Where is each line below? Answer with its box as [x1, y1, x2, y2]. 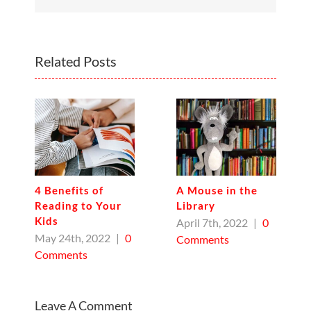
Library [176, 199, 215, 212]
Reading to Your [35, 199, 121, 212]
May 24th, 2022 [35, 231, 110, 245]
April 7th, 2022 [176, 216, 248, 230]
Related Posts [35, 53, 117, 70]
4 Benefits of [35, 184, 103, 196]
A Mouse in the [176, 184, 258, 196]
